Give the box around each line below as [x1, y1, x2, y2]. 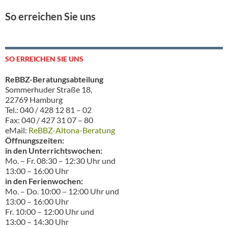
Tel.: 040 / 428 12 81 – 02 [5, 104, 92, 115]
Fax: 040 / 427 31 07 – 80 [5, 115, 93, 125]
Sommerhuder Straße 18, [5, 84, 92, 94]
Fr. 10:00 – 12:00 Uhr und [5, 206, 94, 216]
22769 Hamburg [5, 94, 63, 104]
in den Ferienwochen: [5, 176, 83, 186]
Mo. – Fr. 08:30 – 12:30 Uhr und [5, 155, 116, 165]
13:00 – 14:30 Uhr [5, 216, 69, 226]
